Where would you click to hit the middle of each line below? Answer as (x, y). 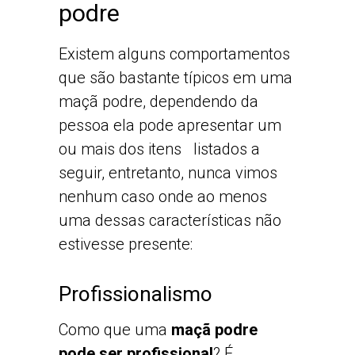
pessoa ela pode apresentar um (170, 125)
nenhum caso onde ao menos (163, 196)
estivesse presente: (126, 244)
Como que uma (115, 330)
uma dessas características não (170, 220)
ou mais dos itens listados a (159, 149)
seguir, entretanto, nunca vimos (168, 172)
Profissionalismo (136, 294)
